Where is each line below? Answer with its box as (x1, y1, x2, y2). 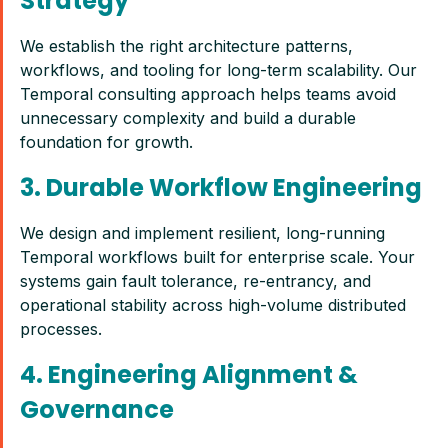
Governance (20, 393, 174, 426)
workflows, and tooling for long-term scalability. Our (20, 60, 417, 80)
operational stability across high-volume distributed (20, 295, 406, 315)
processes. (20, 319, 102, 339)
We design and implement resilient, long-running (20, 223, 385, 243)
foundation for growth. (20, 132, 193, 152)
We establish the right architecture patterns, (20, 36, 353, 56)
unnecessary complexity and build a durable (20, 108, 356, 128)
